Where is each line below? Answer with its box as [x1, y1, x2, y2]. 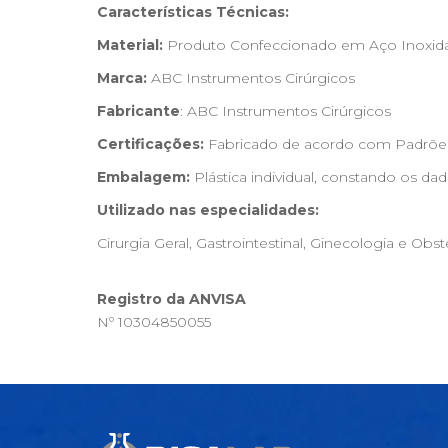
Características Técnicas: [97, 3, 289, 21]
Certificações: [97, 135, 204, 153]
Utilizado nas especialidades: [97, 201, 319, 219]
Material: [97, 36, 163, 54]
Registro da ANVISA [97, 290, 246, 308]
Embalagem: [97, 168, 190, 186]
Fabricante [97, 102, 180, 120]
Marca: [97, 69, 147, 87]
